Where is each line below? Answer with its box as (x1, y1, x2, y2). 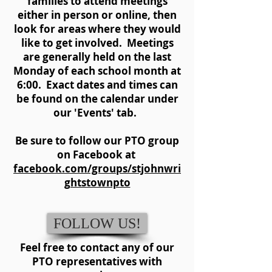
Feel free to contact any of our (20, 240, 174, 254)
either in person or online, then (18, 8, 177, 22)
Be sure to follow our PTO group (15, 134, 179, 148)
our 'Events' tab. (53, 106, 141, 120)
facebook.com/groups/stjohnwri (13, 161, 181, 175)
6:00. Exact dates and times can (16, 78, 178, 92)
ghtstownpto (64, 175, 131, 189)
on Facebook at (56, 148, 138, 161)
